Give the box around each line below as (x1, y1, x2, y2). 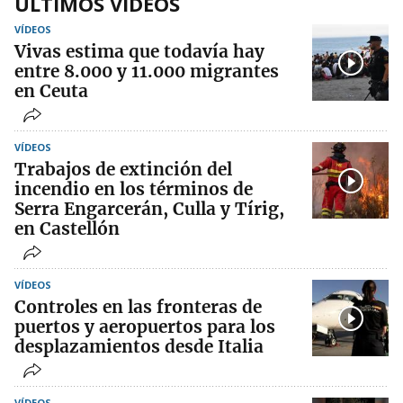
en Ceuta (14, 80, 88, 103)
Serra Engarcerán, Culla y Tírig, (14, 198, 284, 220)
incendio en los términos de (14, 178, 253, 201)
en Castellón (14, 218, 120, 240)
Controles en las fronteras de (14, 296, 262, 318)
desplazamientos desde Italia (14, 336, 264, 358)
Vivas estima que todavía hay (14, 40, 264, 63)
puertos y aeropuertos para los (14, 316, 275, 338)
